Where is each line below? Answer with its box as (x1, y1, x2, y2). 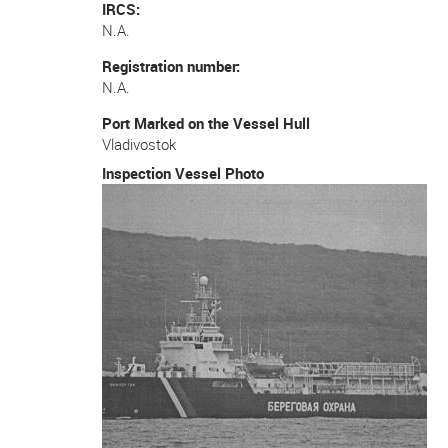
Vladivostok (102, 134, 176, 154)
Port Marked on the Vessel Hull (102, 113, 310, 133)
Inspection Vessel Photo (102, 162, 264, 183)
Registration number (102, 56, 236, 76)
